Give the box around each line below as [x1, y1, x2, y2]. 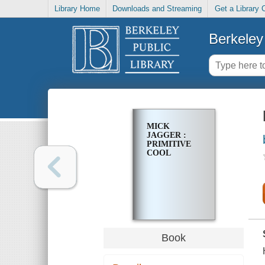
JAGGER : [146, 131, 186, 140]
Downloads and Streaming [112, 4, 202, 14]
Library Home [54, 4, 101, 14]
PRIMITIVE [146, 140, 191, 149]
